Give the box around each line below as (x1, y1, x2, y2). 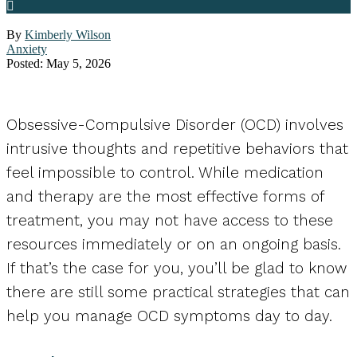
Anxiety (6, 42, 47, 56)
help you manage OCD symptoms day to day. (6, 307, 337, 325)
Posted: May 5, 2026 (6, 57, 111, 70)
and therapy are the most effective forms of (6, 187, 324, 206)
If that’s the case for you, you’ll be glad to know (6, 259, 347, 277)
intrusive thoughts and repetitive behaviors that (6, 139, 348, 158)
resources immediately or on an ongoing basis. (6, 235, 341, 253)
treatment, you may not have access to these (6, 211, 333, 229)
